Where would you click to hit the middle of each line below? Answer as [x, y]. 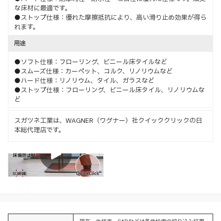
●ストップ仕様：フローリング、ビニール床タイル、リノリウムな [110, 90]
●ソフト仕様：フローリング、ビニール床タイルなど [91, 62]
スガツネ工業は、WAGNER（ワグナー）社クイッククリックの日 [108, 121]
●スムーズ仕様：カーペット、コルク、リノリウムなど [93, 72]
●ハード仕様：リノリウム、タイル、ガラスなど [84, 81]
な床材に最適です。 [43, 8]
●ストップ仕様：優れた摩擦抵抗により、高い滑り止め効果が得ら [110, 18]
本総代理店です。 [39, 130]
